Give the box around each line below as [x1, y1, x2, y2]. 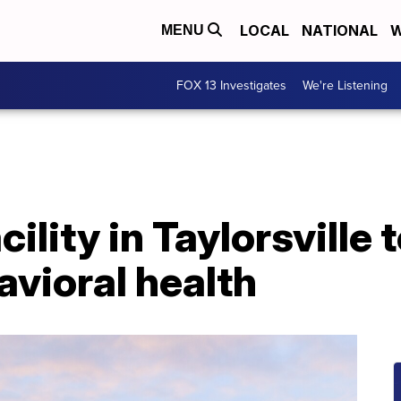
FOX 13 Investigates [176, 75, 286, 95]
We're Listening [303, 75, 388, 95]
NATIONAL [302, 21, 378, 40]
